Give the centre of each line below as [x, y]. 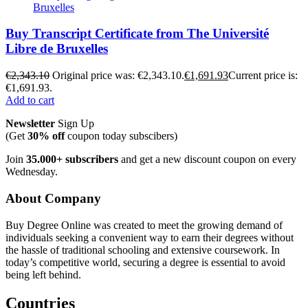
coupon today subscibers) [121, 136]
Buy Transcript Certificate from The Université [137, 34]
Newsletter [30, 124]
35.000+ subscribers [72, 159]
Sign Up [75, 124]
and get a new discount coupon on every [207, 159]
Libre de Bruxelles [57, 49]
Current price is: [263, 76]
